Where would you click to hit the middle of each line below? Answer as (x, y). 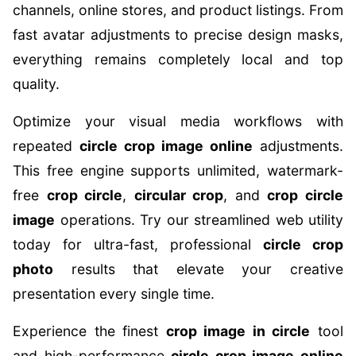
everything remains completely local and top (178, 59)
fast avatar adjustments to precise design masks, (178, 35)
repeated (46, 146)
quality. (36, 84)
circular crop (179, 195)
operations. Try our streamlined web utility (199, 220)
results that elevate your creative (198, 269)
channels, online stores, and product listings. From (178, 10)
